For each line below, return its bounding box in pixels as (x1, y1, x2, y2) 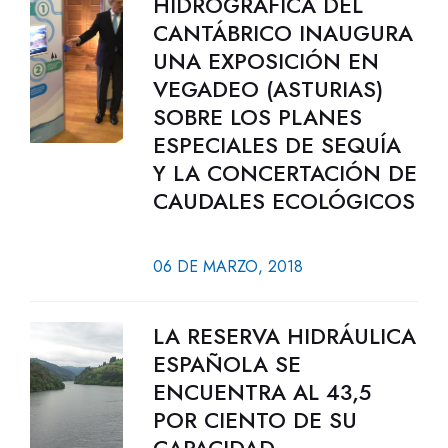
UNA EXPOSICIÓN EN (152, 45, 379, 77)
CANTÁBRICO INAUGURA (152, 17, 413, 49)
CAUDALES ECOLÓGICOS (152, 185, 415, 217)
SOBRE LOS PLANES (152, 101, 362, 133)
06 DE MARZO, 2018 (152, 255, 303, 278)
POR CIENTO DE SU (152, 404, 357, 436)
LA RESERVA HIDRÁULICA (152, 320, 416, 352)
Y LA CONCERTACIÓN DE (152, 157, 417, 189)
